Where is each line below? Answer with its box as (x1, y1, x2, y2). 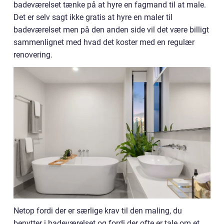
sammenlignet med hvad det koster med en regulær (13, 37, 194, 47)
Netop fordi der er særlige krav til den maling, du (13, 205, 182, 215)
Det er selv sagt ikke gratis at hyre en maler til (13, 12, 172, 22)
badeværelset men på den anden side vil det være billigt (13, 25, 209, 34)
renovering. (13, 50, 56, 59)
